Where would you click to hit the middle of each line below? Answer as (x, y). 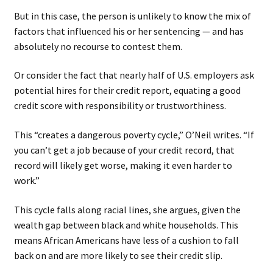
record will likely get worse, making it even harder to (123, 165)
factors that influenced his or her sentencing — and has (129, 31)
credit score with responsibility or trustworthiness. (120, 106)
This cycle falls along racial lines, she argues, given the (127, 209)
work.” (27, 180)
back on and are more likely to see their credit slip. (118, 255)
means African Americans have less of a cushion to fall (126, 240)
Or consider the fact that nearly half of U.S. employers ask (134, 75)
